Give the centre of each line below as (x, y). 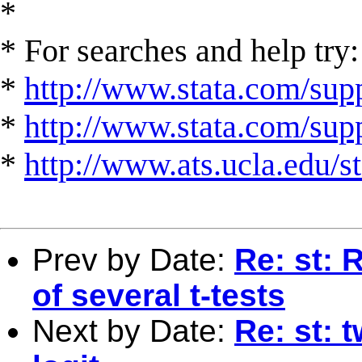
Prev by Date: (133, 259)
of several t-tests (159, 295)
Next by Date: (133, 330)
